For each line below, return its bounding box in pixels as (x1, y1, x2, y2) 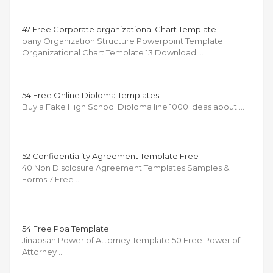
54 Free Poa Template (22, 223, 109, 233)
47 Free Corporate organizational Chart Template (22, 24, 216, 34)
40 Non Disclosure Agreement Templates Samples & (22, 162, 229, 172)
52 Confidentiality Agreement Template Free (22, 151, 199, 161)
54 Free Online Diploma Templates (22, 90, 159, 100)
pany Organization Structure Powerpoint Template (22, 35, 223, 46)
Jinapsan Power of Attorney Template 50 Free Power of (22, 235, 240, 245)
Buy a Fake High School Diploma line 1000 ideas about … (22, 101, 244, 112)
